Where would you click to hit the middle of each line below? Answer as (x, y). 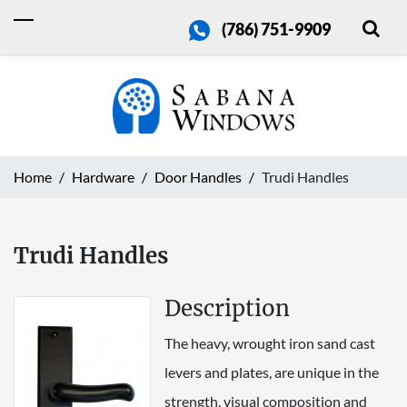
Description (227, 308)
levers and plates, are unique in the (272, 372)
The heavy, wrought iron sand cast (270, 342)
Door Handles (198, 176)
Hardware (103, 176)
